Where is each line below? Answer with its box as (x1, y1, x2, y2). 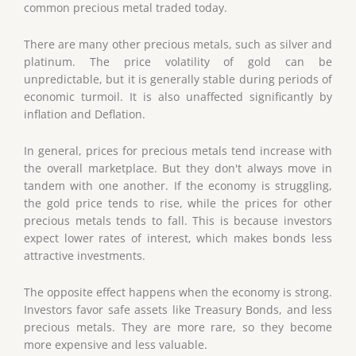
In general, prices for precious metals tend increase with (24, 142, 332, 158)
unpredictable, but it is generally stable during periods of (24, 72, 332, 87)
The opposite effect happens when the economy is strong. (24, 284, 332, 300)
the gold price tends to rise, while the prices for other (24, 195, 332, 211)
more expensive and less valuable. (24, 336, 207, 352)
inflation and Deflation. (24, 106, 145, 122)
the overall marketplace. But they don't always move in (24, 160, 332, 176)
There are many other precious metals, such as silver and (24, 37, 332, 52)
